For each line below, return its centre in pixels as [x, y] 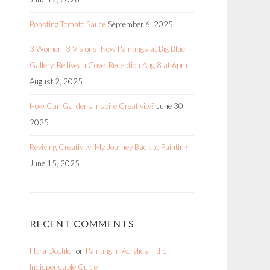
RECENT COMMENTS [82, 223]
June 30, [171, 106]
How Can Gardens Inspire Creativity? [92, 106]
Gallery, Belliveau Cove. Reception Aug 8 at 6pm [108, 65]
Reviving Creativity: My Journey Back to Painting [108, 147]
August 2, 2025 [56, 81]
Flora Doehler [52, 251]
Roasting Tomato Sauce [68, 24]
